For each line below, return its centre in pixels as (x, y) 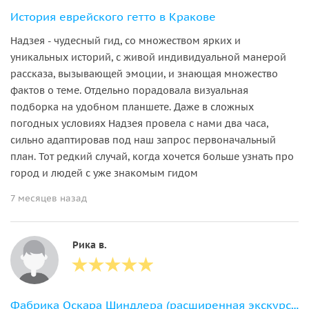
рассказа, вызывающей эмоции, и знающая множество (144, 73)
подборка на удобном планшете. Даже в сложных (132, 107)
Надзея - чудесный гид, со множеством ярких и (126, 40)
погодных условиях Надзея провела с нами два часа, (139, 123)
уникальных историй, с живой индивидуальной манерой (148, 57)
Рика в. (90, 245)
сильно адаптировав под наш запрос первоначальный (143, 140)
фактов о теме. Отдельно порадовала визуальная (129, 90)
